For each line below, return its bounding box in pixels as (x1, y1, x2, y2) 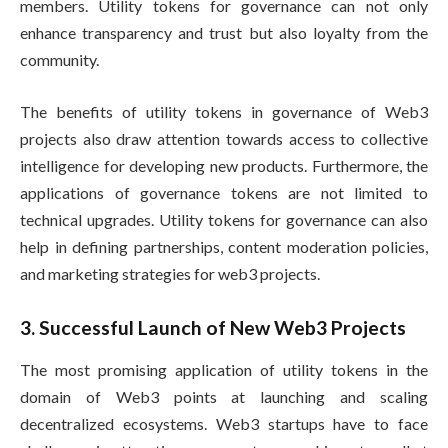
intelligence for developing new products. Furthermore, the (20, 155, 428, 175)
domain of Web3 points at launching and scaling (20, 387, 428, 407)
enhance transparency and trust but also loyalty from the (20, 23, 428, 43)
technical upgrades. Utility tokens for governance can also (20, 209, 428, 229)
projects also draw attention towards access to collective (20, 128, 428, 148)
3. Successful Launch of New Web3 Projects (20, 315, 406, 339)
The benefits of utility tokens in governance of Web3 (20, 101, 428, 121)
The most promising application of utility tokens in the (20, 360, 428, 380)
